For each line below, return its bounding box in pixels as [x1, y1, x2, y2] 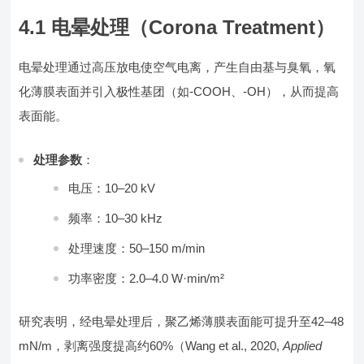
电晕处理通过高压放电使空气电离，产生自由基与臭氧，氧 [19, 60, 336, 74]
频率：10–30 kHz [68, 211, 163, 225]
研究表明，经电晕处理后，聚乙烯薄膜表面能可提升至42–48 [19, 314, 344, 328]
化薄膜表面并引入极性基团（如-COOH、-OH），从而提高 [19, 84, 340, 98]
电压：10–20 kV [68, 181, 156, 195]
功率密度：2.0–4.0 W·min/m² [68, 271, 225, 285]
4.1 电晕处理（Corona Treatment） [19, 16, 336, 38]
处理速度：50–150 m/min [68, 241, 206, 255]
